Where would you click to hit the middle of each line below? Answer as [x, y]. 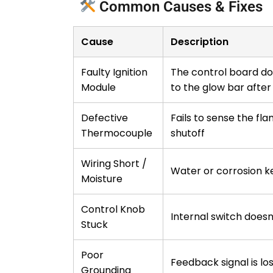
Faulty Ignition [114, 73]
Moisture [102, 179]
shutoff [188, 133]
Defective [105, 118]
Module [98, 88]
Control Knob [113, 210]
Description [200, 42]
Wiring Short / [114, 164]
